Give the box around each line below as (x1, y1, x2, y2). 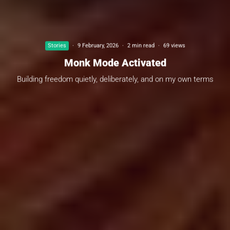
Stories (47, 42, 66, 49)
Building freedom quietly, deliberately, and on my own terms (16, 74, 214, 84)
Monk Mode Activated (64, 56, 166, 69)
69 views (163, 42, 185, 49)
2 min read (127, 42, 155, 49)
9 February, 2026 (77, 42, 119, 49)
